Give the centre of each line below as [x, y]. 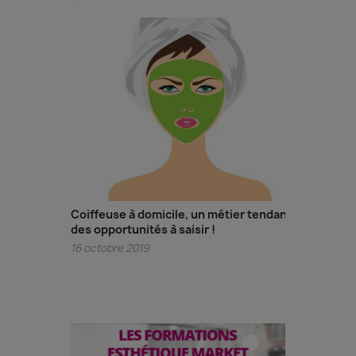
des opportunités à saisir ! [143, 229]
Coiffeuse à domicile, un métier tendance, [187, 214]
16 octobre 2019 [110, 248]
